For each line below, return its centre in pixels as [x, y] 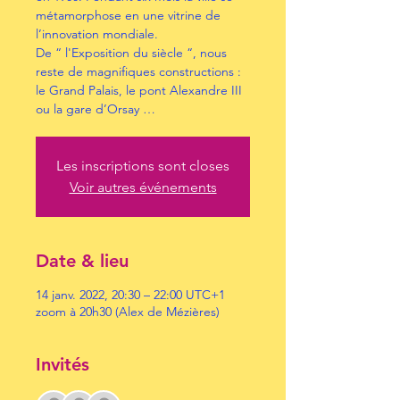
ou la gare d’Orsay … [96, 109]
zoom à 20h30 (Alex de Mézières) [128, 312]
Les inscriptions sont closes [143, 166]
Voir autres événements [143, 187]
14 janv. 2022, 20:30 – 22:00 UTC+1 [130, 295]
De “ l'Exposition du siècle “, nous [131, 53]
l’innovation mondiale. [97, 34]
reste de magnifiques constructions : [138, 71]
